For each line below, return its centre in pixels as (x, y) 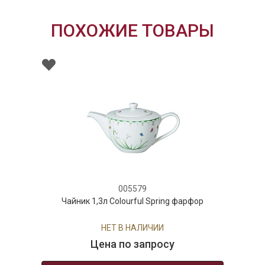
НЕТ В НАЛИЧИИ (132, 227)
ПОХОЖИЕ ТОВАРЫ (132, 30)
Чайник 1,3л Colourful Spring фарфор (132, 201)
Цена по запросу (132, 244)
